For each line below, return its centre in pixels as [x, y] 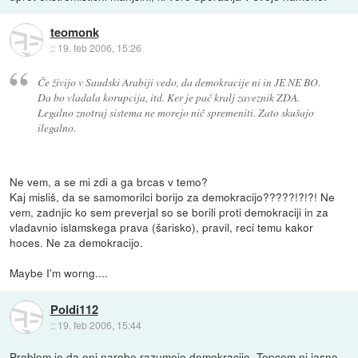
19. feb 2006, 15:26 [99, 47]
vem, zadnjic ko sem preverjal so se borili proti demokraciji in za [169, 212]
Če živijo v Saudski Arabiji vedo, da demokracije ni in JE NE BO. [179, 82]
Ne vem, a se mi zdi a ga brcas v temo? [109, 182]
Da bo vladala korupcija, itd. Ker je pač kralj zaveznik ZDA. [168, 97]
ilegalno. [56, 128]
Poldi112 [74, 309]
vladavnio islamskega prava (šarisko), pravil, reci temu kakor [162, 227]
